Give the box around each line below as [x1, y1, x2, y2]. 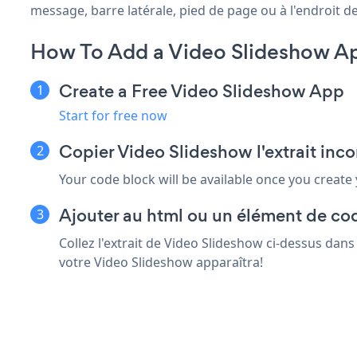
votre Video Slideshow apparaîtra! [59, 253, 263, 271]
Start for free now [59, 106, 167, 124]
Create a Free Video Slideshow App [59, 78, 344, 104]
